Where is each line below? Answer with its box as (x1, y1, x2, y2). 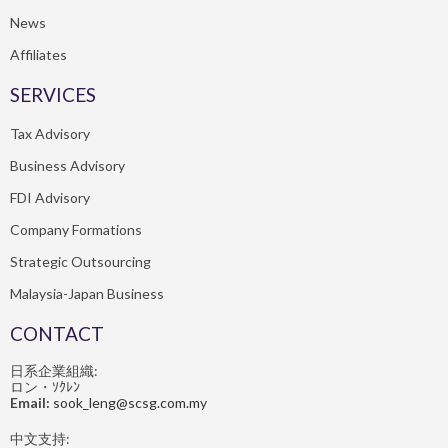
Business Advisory (10, 157, 125, 175)
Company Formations (10, 221, 142, 239)
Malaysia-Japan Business (10, 285, 164, 303)
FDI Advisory (10, 189, 90, 207)
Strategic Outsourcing (10, 253, 151, 271)
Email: (10, 394, 53, 412)
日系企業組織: (10, 362, 98, 380)
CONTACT (10, 322, 104, 346)
